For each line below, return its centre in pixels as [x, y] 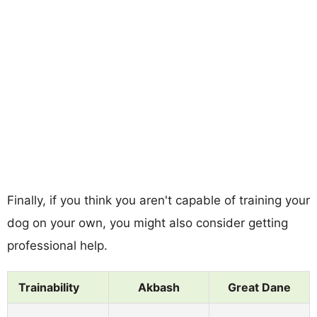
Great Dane [259, 287]
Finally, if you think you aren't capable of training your [158, 200]
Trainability [49, 287]
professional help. [57, 245]
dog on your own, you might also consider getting [148, 223]
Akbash [159, 287]
